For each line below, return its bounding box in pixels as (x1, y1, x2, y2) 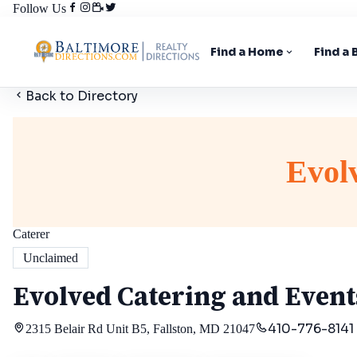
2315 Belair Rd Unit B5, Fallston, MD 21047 (25, 322, 255, 336)
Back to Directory (25, 88, 138, 104)
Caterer (13, 227, 49, 241)
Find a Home (210, 45, 284, 59)
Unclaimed (23, 251, 78, 265)
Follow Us (13, 2, 66, 15)
